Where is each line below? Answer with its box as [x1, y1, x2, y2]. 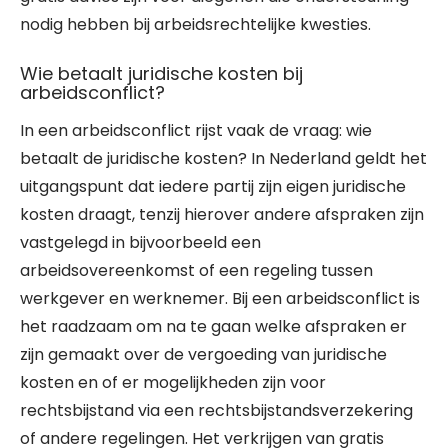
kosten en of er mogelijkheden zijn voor [20, 371, 326, 394]
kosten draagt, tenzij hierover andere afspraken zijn [20, 203, 424, 226]
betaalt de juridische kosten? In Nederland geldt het [20, 147, 427, 170]
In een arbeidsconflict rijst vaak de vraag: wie [20, 119, 372, 142]
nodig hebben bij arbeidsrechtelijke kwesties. [20, 13, 371, 36]
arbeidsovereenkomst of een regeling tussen [20, 259, 373, 282]
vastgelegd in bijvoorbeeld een [20, 231, 261, 254]
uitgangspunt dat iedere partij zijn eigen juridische [20, 175, 406, 198]
